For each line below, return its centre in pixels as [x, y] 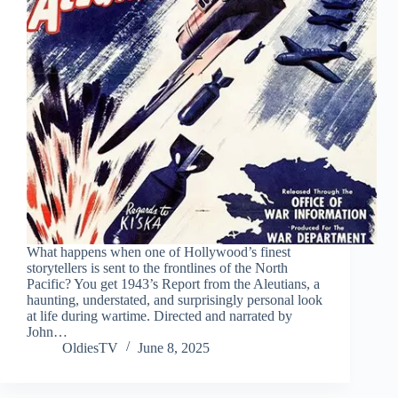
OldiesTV [90, 348]
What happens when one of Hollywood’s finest [159, 252]
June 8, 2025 [174, 348]
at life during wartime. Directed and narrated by [159, 316]
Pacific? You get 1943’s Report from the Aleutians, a [173, 284]
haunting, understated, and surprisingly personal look [175, 300]
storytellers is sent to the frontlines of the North [157, 268]
